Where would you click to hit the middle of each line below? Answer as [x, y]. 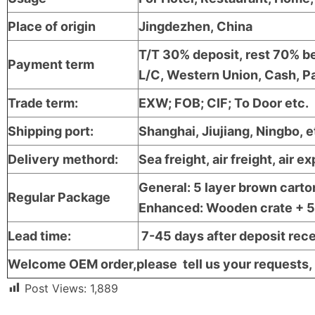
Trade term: [43, 103]
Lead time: [39, 236]
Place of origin [52, 26]
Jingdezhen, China [195, 26]
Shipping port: [51, 131]
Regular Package [59, 197]
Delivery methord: [63, 159]
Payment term [51, 64]
